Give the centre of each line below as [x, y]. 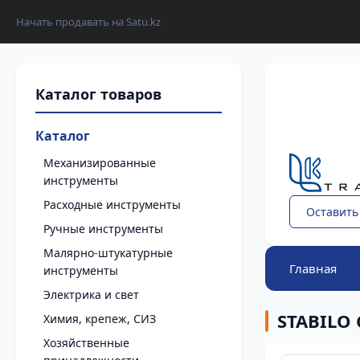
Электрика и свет [91, 295]
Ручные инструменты [103, 229]
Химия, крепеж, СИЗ [100, 319]
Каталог [63, 136]
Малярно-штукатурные [108, 253]
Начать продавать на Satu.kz [88, 22]
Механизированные [100, 163]
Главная [313, 268]
